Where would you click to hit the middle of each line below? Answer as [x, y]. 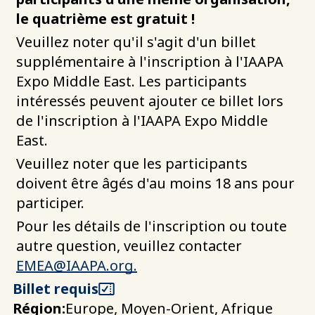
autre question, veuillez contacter [129, 245]
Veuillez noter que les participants [132, 163]
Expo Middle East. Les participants [131, 81]
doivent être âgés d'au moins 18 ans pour [155, 183]
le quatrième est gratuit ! [105, 18]
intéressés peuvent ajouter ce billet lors [150, 101]
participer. [50, 202]
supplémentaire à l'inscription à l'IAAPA [150, 61]
